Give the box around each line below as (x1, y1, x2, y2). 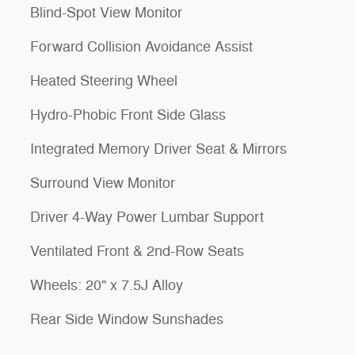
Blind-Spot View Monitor (30, 3, 182, 21)
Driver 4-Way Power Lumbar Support (30, 208, 264, 226)
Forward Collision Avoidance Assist (30, 37, 253, 55)
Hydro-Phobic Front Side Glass (30, 105, 226, 124)
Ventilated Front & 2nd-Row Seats (30, 242, 244, 260)
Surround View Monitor (30, 174, 175, 192)
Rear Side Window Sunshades (30, 310, 223, 328)
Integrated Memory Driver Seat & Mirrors (30, 139, 287, 158)
